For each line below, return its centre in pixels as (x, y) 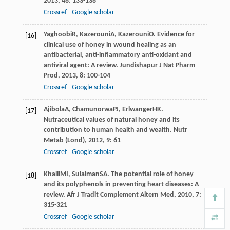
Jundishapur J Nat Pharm (157, 65)
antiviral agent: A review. (81, 65)
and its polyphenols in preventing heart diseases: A (121, 184)
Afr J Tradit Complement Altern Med (120, 195)
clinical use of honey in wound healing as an (110, 45)
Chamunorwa (92, 109)
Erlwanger (137, 109)
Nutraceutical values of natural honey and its (111, 120)
